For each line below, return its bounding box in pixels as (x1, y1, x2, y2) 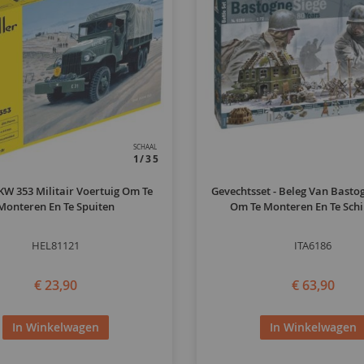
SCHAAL (132, 142, 157, 151)
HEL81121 (32, 237, 80, 253)
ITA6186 (294, 237, 332, 253)
